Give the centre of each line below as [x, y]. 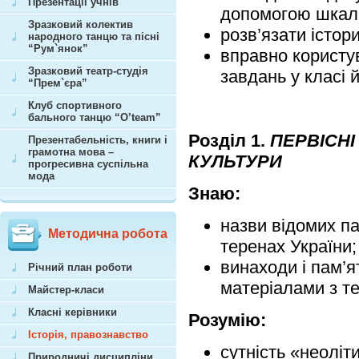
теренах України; [288, 246]
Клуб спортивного [75, 105]
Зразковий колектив [81, 24]
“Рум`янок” [58, 48]
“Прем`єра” [58, 83]
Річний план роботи [80, 267]
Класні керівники [73, 312]
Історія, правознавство [88, 335]
